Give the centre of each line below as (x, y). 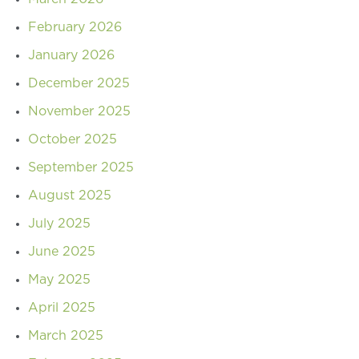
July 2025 (59, 223)
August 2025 (70, 195)
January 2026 (71, 55)
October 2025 (73, 139)
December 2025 (79, 83)
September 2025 (81, 167)
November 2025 (79, 111)
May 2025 (59, 279)
